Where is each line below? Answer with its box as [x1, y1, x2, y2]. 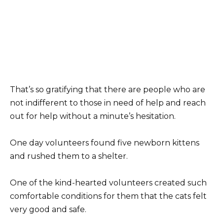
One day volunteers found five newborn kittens [10, 138, 199, 147]
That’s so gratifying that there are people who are [10, 84, 205, 94]
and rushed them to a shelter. [10, 151, 128, 161]
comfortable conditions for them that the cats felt [10, 191, 207, 201]
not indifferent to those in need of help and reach [10, 98, 206, 108]
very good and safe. [10, 204, 86, 214]
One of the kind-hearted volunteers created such [10, 178, 207, 187]
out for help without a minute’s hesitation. [10, 111, 176, 121]
